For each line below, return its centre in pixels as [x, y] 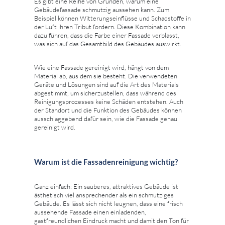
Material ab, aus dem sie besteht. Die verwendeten [106, 76]
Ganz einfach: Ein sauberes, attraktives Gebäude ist [106, 186]
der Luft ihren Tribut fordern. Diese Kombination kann [110, 26]
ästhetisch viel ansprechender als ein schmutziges [104, 195]
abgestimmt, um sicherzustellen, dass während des [105, 93]
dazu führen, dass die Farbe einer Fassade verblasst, [107, 35]
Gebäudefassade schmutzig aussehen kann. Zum [102, 9]
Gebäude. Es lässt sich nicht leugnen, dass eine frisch [108, 203]
